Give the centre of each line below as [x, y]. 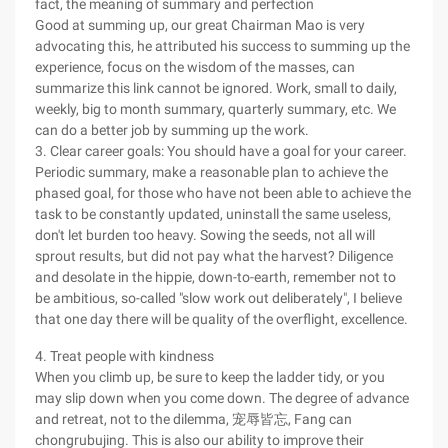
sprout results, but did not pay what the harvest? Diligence [214, 256]
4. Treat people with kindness [124, 356]
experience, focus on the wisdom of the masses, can [195, 67]
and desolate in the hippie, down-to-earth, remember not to [215, 277]
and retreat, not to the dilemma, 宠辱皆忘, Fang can [193, 419]
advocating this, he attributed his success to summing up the [222, 46]
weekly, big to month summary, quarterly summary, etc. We [215, 109]
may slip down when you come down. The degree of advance [222, 398]
